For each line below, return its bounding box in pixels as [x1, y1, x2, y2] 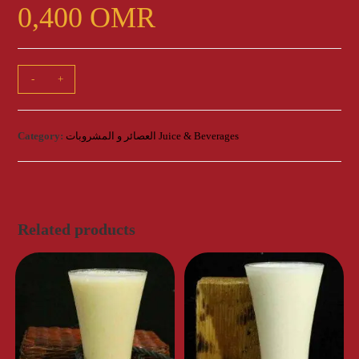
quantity [17, 108, 54, 121]
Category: [18, 130, 67, 143]
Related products [18, 220, 136, 239]
